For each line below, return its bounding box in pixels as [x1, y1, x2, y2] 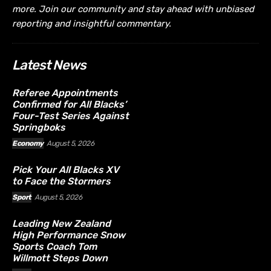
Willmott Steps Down [12, 252, 108, 264]
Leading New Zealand [12, 218, 111, 230]
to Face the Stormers [12, 175, 111, 188]
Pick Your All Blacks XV [12, 164, 119, 176]
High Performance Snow [12, 229, 125, 241]
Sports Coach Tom [12, 241, 97, 253]
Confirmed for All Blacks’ [12, 99, 126, 111]
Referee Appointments [12, 87, 118, 99]
